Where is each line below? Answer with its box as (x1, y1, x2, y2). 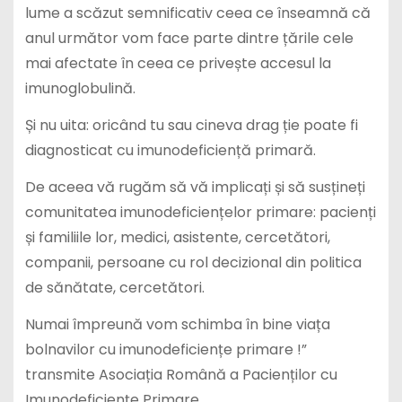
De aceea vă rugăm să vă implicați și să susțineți (24, 176, 365, 197)
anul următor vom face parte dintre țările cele (24, 28, 354, 49)
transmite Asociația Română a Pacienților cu (24, 363, 337, 385)
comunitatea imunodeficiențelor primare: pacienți (24, 201, 376, 223)
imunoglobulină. (24, 78, 135, 100)
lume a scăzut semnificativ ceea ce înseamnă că (24, 3, 371, 24)
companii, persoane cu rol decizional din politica (24, 251, 362, 273)
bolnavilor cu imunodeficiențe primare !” (24, 338, 307, 360)
